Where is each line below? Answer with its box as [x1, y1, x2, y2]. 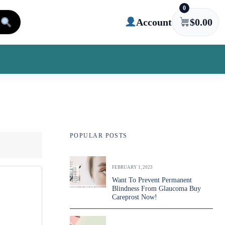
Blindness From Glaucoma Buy [112, 185, 201, 192]
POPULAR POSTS [70, 132, 128, 139]
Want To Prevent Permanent [112, 176, 192, 184]
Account [136, 17, 172, 28]
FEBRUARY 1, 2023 [112, 165, 153, 170]
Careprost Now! [112, 193, 157, 201]
